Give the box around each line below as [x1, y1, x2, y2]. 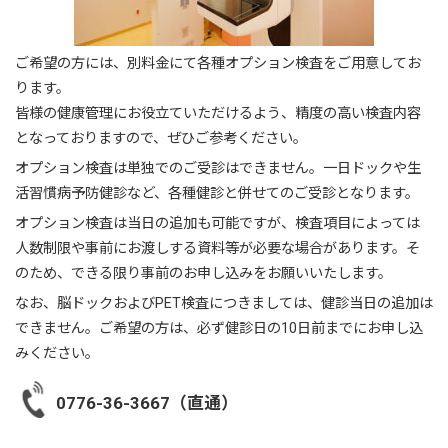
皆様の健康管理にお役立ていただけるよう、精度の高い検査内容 [15, 104, 421, 121]
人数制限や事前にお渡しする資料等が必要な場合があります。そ [15, 239, 420, 256]
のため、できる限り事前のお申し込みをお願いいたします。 [15, 264, 392, 281]
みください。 [15, 344, 99, 361]
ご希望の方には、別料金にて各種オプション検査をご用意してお [15, 54, 421, 71]
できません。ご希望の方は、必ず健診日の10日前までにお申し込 [15, 319, 423, 336]
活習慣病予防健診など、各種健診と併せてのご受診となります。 [15, 184, 419, 201]
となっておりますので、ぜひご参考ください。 [15, 129, 307, 146]
